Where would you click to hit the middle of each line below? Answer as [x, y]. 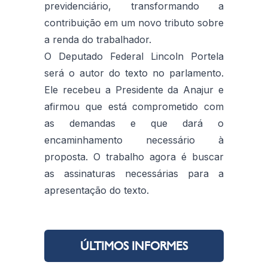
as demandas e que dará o [134, 123]
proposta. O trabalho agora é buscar [134, 156]
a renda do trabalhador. [98, 39]
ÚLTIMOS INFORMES [134, 246]
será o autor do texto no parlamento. [134, 73]
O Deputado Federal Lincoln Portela [134, 56]
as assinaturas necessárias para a [134, 173]
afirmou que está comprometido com [134, 106]
